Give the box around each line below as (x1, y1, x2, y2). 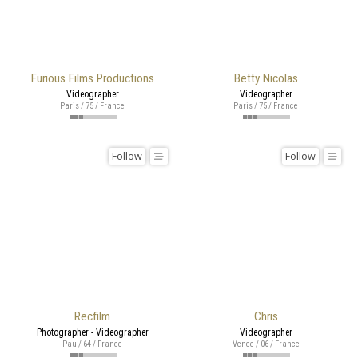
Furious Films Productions (30, 70, 154, 86)
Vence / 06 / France (232, 338, 300, 349)
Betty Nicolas (233, 70, 298, 86)
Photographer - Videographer (36, 326, 149, 338)
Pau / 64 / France (62, 338, 122, 349)
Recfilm (74, 308, 110, 324)
